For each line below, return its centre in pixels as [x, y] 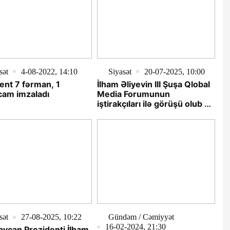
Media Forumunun [133, 94]
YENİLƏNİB [119, 113]
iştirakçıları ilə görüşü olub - [152, 103]
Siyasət [120, 71]
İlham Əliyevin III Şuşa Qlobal [153, 84]
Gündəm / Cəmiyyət [141, 217]
